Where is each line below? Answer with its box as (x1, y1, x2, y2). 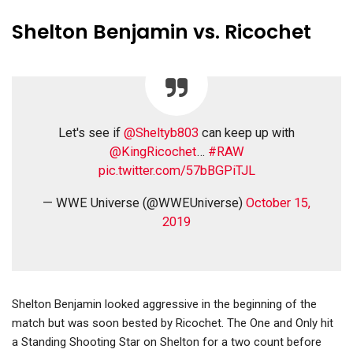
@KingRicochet (109, 144, 196, 160)
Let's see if (58, 125, 124, 141)
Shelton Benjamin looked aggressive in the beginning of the (12, 297, 317, 312)
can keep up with (199, 125, 295, 141)
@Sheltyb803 (124, 125, 199, 141)
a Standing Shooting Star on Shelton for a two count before (12, 335, 321, 350)
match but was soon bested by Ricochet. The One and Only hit (12, 316, 333, 331)
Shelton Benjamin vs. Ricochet (12, 18, 311, 46)
